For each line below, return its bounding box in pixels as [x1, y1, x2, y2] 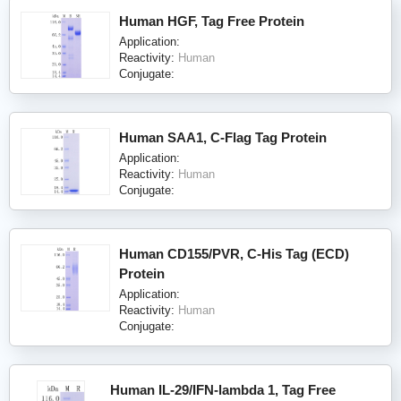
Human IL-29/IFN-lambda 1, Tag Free [110, 381, 336, 397]
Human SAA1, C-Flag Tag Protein [119, 129, 327, 145]
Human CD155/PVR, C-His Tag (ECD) [119, 245, 349, 261]
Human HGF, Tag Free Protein [119, 13, 304, 29]
